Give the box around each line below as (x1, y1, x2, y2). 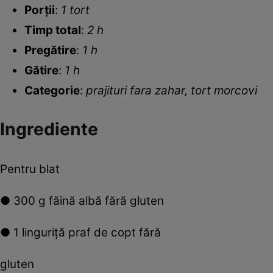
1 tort (61, 2, 90, 17)
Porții (24, 2, 55, 17)
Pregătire (24, 43, 76, 57)
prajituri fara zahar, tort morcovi (86, 83, 257, 97)
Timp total (24, 23, 81, 37)
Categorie (24, 83, 80, 97)
